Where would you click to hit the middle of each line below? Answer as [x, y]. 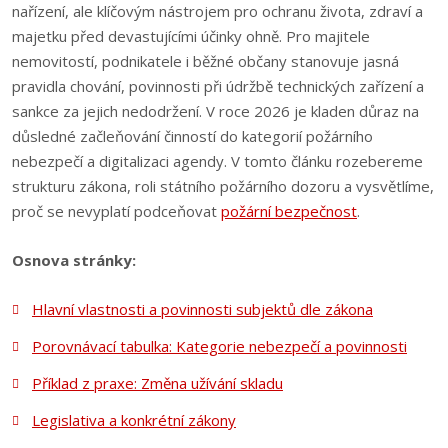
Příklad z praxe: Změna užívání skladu [157, 383]
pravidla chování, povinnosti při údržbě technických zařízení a [218, 86]
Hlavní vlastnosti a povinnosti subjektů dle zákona [202, 309]
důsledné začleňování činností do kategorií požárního [192, 136]
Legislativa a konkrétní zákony [133, 420]
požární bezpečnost [289, 211]
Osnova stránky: [74, 260]
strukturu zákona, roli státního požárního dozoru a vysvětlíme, [223, 186]
